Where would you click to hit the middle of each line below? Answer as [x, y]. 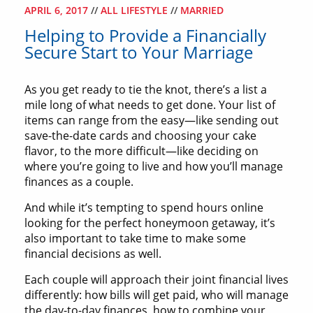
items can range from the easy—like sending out [152, 121]
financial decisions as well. [93, 254]
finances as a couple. [79, 182]
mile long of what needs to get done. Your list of [150, 105]
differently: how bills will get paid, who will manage [156, 295]
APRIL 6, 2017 [58, 10]
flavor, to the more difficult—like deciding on [141, 151]
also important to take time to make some [135, 239]
